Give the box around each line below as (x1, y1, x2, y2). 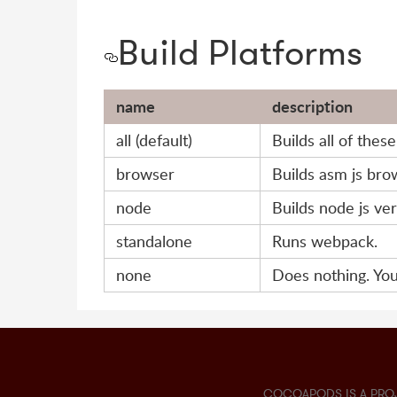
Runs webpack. (272, 230, 378, 253)
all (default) (116, 129, 192, 152)
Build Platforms (118, 30, 362, 75)
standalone (116, 230, 192, 253)
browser (116, 163, 175, 185)
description (272, 95, 353, 119)
